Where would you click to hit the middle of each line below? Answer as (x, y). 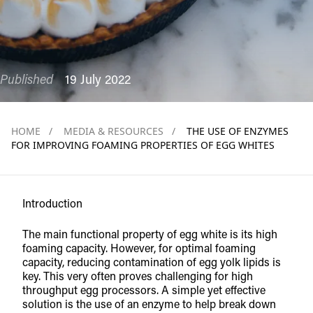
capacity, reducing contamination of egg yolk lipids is (152, 263)
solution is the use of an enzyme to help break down (149, 305)
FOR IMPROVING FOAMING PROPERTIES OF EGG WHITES (143, 145)
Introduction (52, 205)
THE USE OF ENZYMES (238, 131)
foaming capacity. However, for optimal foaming (139, 249)
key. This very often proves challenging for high (138, 277)
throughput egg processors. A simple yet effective (144, 291)
